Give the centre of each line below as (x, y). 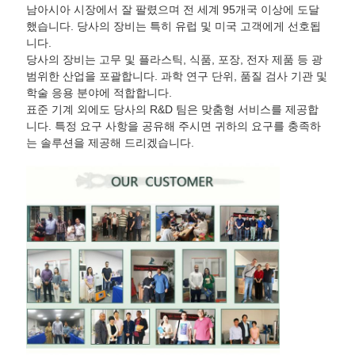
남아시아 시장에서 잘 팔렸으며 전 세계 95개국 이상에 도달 (172, 10)
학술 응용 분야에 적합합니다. (99, 93)
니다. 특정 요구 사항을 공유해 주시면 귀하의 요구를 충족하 (173, 126)
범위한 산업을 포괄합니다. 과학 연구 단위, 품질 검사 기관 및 (176, 76)
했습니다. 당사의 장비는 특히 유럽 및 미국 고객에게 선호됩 (173, 27)
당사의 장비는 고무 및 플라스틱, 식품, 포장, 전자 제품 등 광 (174, 60)
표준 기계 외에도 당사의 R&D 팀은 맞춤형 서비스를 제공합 (172, 110)
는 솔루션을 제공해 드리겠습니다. (110, 143)
